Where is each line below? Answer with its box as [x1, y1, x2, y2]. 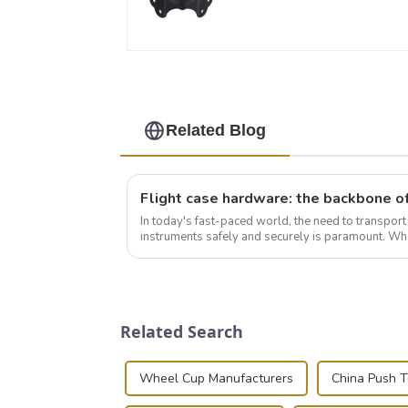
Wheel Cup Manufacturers [139, 370, 293, 388]
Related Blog [166, 121, 267, 140]
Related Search [120, 320, 243, 342]
